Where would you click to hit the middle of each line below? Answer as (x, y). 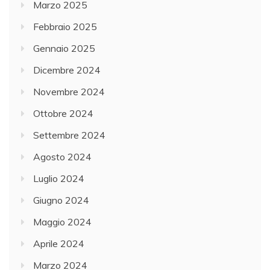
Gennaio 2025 (64, 48)
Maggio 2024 (62, 221)
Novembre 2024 (69, 91)
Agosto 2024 (62, 156)
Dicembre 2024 (67, 70)
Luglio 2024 (59, 178)
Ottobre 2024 (63, 113)
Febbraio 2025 (65, 26)
